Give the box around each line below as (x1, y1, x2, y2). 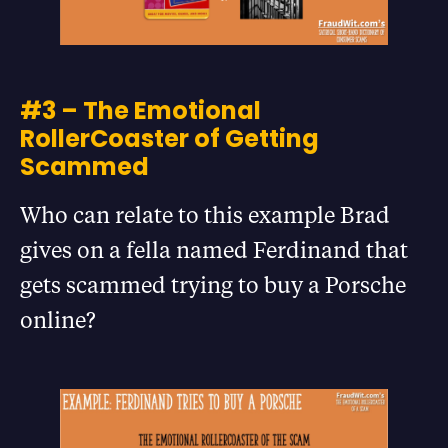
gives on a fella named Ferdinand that (20, 235, 408, 265)
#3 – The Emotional (20, 94, 261, 128)
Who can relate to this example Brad (20, 200, 390, 230)
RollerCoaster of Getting (20, 122, 319, 156)
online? (20, 305, 96, 335)
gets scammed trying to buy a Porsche (20, 270, 406, 300)
